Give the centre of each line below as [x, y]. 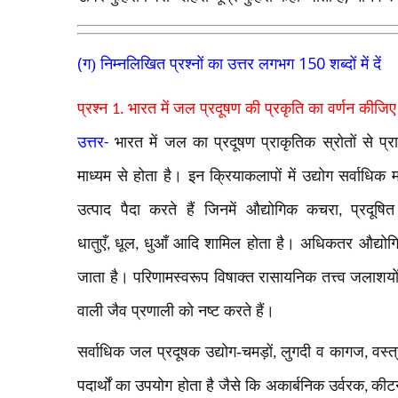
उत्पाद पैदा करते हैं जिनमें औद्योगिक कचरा [208, 209]
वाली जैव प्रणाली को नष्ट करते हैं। [176, 310]
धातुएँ [92, 243]
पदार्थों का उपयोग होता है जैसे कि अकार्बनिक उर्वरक [221, 386]
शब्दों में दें [355, 64]
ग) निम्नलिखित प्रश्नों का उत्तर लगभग [191, 64]
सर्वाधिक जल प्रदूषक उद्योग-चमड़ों [175, 352]
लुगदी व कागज [322, 352]
